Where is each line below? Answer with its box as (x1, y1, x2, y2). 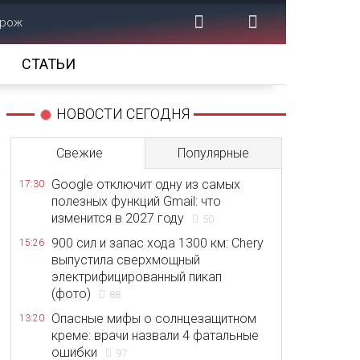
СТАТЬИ (22, 55, 76, 72)
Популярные (178, 145, 249, 161)
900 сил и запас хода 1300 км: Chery (51, 235, 264, 251)
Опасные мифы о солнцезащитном (51, 311, 256, 326)
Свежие (55, 145, 103, 161)
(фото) (51, 286, 91, 301)
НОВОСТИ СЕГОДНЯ (55, 105, 190, 122)
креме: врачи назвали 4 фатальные (51, 328, 259, 343)
